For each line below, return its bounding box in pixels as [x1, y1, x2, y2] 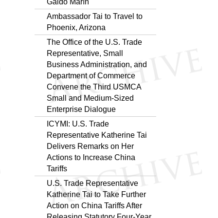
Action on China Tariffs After [47, 201, 142, 210]
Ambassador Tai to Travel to [47, 12, 143, 20]
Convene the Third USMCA [47, 82, 141, 91]
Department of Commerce [47, 71, 135, 80]
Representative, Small [47, 49, 123, 57]
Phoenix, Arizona [47, 23, 106, 32]
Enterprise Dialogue [47, 105, 116, 113]
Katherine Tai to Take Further [47, 190, 146, 199]
